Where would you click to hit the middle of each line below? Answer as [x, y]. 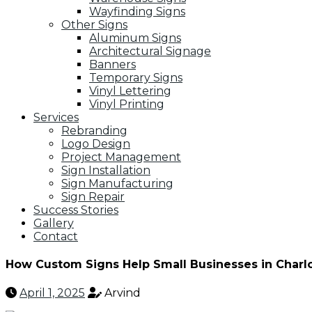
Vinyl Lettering [130, 91]
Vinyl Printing [127, 104]
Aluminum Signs [135, 38]
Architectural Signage [150, 51]
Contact [56, 236]
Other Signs [94, 25]
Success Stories [76, 210]
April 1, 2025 [52, 292]
